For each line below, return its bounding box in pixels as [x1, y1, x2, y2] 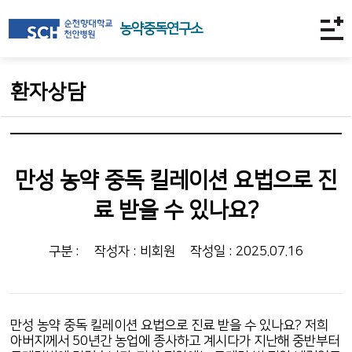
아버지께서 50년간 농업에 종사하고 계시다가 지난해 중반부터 [10, 334, 340, 348]
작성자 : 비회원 [94, 244, 175, 258]
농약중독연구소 [119, 20, 203, 37]
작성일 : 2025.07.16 [190, 244, 303, 258]
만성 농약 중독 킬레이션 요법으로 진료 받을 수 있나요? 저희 [10, 318, 329, 332]
